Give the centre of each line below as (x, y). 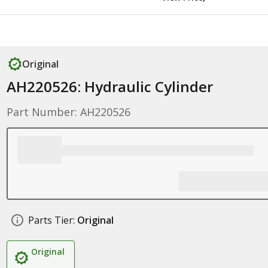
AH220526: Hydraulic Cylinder (109, 86)
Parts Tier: (51, 220)
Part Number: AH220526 (68, 112)
